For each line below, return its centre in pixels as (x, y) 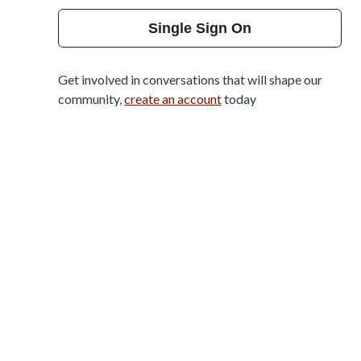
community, (90, 99)
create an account (173, 99)
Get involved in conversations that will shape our (190, 79)
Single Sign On (200, 28)
